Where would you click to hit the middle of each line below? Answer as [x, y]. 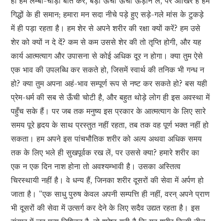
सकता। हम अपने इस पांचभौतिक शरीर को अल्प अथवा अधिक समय [107, 139]
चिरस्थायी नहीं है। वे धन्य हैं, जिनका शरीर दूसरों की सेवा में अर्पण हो [108, 180]
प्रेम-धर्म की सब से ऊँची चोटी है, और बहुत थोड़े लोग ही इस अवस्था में [110, 97]
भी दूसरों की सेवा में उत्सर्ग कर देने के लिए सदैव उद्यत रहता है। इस [106, 208]
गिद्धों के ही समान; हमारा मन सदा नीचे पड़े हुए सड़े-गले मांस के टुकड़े [108, 15]
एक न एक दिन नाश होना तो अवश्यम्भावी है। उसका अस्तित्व [96, 166]
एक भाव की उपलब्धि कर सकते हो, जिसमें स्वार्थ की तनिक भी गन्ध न [108, 70]
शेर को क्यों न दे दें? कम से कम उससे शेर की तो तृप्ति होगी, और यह [106, 42]
